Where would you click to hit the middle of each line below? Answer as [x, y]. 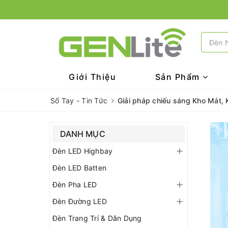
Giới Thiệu [93, 77]
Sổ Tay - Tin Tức [79, 101]
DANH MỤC [83, 134]
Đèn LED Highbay [83, 151]
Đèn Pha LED [75, 184]
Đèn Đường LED [80, 201]
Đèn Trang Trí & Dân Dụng [97, 218]
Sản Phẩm [179, 77]
